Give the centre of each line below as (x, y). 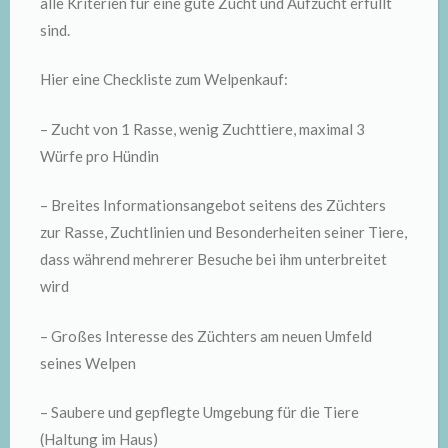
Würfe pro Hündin (99, 155)
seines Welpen (88, 362)
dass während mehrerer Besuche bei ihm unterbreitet (213, 259)
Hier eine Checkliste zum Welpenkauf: (164, 79)
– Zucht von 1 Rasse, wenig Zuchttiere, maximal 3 (202, 128)
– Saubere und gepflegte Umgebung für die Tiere (199, 412)
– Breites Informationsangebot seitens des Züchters (213, 205)
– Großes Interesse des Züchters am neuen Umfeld (206, 335)
